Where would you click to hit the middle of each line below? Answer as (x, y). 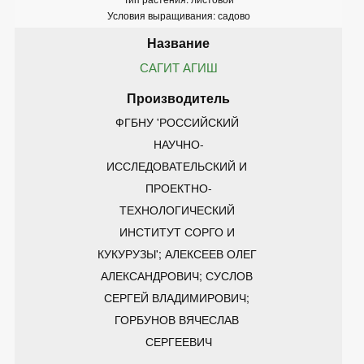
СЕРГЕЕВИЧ (178, 341)
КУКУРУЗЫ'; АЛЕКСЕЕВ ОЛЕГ (178, 253)
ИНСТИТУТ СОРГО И (178, 231)
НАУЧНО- (178, 143)
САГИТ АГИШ (178, 67)
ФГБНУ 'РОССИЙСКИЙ (178, 121)
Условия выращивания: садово (178, 15)
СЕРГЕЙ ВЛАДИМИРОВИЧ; (178, 297)
